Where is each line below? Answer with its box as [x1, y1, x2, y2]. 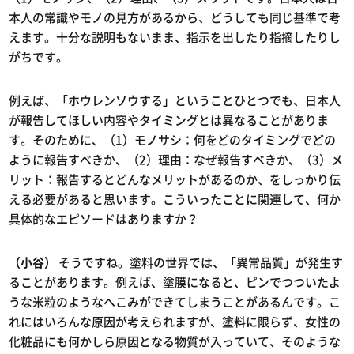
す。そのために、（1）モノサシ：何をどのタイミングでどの [9, 131, 337, 149]
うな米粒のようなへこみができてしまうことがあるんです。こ [9, 293, 341, 311]
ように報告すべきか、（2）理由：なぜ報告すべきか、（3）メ [9, 151, 344, 169]
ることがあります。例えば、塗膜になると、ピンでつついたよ [9, 273, 341, 292]
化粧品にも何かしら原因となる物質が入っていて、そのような [9, 333, 341, 351]
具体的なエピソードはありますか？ [9, 210, 199, 228]
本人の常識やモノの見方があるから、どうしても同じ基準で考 [9, 9, 341, 27]
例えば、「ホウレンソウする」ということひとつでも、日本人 [9, 92, 341, 110]
